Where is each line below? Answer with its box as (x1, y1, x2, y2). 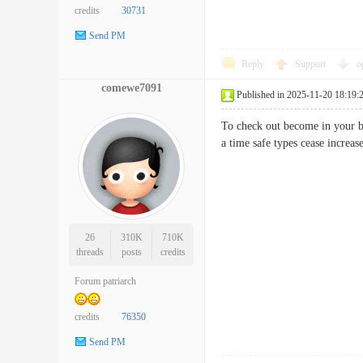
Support (295, 58, 328, 70)
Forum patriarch (75, 275, 136, 287)
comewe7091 (100, 82, 162, 94)
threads (75, 246, 104, 258)
